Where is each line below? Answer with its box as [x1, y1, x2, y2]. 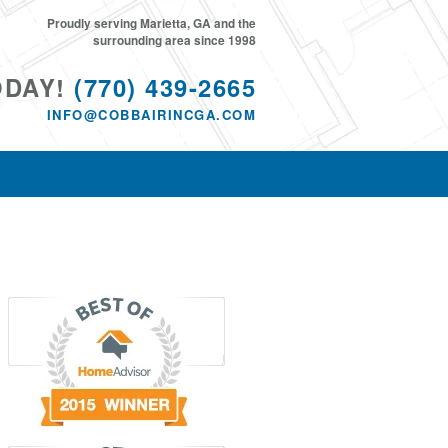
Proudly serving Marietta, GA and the [47, 15, 256, 32]
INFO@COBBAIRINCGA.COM [46, 105, 256, 124]
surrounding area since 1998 [93, 32, 256, 49]
